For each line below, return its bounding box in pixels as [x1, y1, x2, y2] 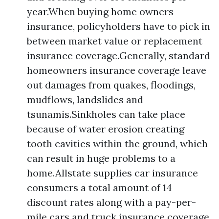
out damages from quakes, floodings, [27, 79, 196, 91]
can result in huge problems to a [27, 152, 175, 164]
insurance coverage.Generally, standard [27, 49, 210, 62]
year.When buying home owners [27, 5, 174, 18]
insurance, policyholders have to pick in [27, 20, 210, 32]
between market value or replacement [27, 35, 202, 47]
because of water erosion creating [27, 123, 184, 135]
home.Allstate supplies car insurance [27, 167, 198, 179]
